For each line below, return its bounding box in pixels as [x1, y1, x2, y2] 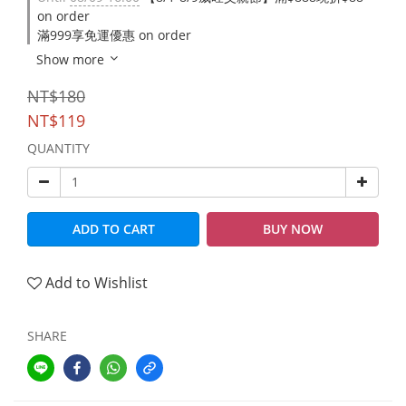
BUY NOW [263, 219, 323, 237]
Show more [36, 50, 104, 68]
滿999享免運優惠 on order [37, 25, 191, 43]
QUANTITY [27, 139, 90, 157]
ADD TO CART [72, 219, 155, 237]
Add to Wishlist [45, 272, 148, 293]
